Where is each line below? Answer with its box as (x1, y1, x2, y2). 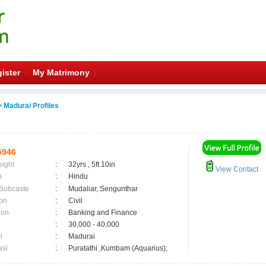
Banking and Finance (68, 208, 137, 217)
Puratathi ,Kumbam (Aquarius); (68, 244, 167, 252)
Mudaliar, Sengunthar (68, 185, 138, 193)
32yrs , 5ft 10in (68, 160, 115, 169)
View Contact (214, 165, 258, 173)
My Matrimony (33, 68, 90, 77)
